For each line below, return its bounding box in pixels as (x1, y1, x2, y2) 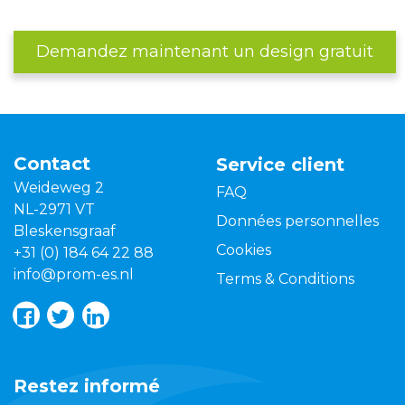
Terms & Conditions (216, 270, 354, 288)
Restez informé (14, 375, 160, 398)
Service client (216, 154, 344, 176)
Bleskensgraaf (14, 222, 116, 240)
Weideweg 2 (14, 179, 104, 197)
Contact (14, 153, 90, 175)
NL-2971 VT (14, 201, 95, 219)
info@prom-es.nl (14, 266, 134, 284)
